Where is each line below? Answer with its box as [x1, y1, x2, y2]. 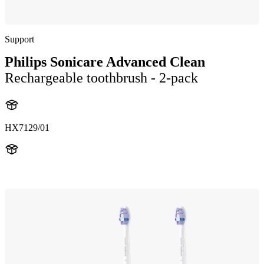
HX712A [5, 166, 40, 177]
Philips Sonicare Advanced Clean [5, 54, 205, 70]
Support [5, 34, 34, 44]
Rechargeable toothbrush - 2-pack [5, 70, 198, 85]
